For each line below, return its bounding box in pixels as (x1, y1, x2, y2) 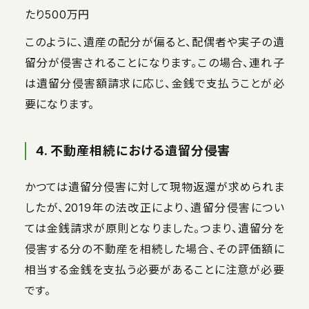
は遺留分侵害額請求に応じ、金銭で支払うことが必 (24, 76, 285, 90)
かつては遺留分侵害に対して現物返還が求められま (24, 179, 285, 194)
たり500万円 (24, 7, 90, 21)
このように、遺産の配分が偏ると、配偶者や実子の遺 (24, 34, 285, 49)
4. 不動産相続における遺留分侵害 (35, 143, 230, 158)
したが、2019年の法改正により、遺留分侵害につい (24, 200, 285, 215)
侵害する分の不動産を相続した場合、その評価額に (24, 241, 285, 256)
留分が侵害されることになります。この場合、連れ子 (24, 55, 285, 70)
